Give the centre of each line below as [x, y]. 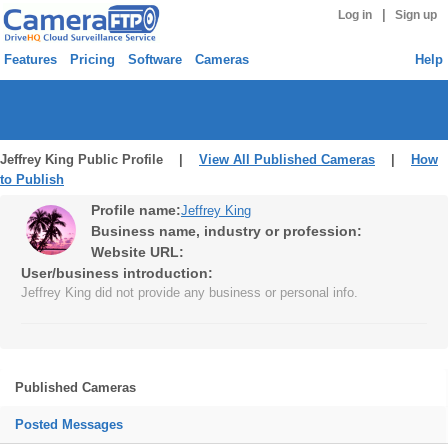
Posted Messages [69, 424]
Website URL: [137, 252]
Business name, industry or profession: [226, 231]
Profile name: [136, 210]
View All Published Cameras [287, 159]
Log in [354, 15]
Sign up [416, 15]
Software [155, 59]
